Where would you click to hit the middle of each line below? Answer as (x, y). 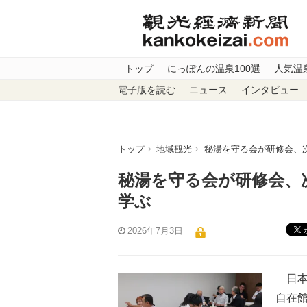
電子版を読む (147, 90)
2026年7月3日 (156, 231)
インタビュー (270, 90)
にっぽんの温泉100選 (214, 69)
